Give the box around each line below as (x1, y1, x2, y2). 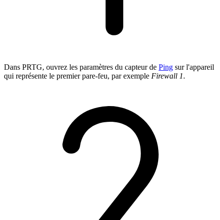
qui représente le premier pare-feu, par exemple (4, 71, 151, 80)
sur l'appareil (173, 62, 214, 71)
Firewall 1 (151, 71, 183, 80)
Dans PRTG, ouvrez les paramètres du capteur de (4, 62, 159, 71)
